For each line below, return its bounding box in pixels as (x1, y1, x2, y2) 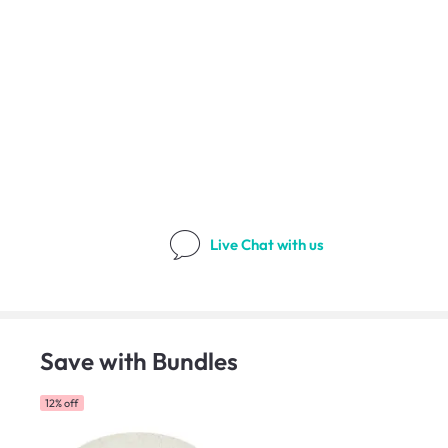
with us (277, 235, 325, 255)
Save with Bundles (40, 345, 238, 376)
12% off (45, 396, 79, 411)
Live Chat (210, 235, 278, 255)
